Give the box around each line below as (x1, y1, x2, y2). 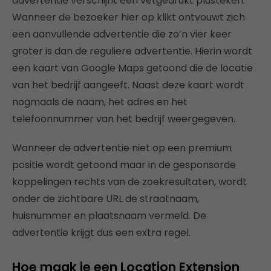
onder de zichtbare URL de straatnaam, (12, 191, 199, 206)
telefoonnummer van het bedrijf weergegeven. (12, 111, 235, 126)
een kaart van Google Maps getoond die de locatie (12, 60, 253, 75)
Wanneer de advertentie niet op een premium (12, 140, 232, 155)
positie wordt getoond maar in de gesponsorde (12, 157, 236, 172)
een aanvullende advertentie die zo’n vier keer (12, 27, 232, 41)
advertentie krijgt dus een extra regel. (12, 225, 191, 240)
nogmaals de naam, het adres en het (12, 94, 188, 109)
